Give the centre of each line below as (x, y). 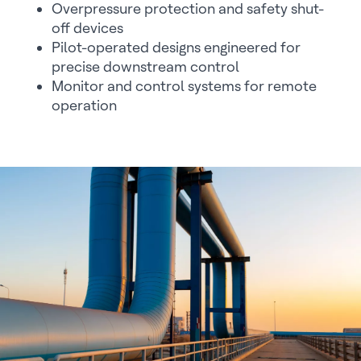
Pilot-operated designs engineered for (176, 47)
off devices (87, 28)
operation (84, 105)
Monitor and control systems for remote (184, 86)
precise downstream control (145, 66)
